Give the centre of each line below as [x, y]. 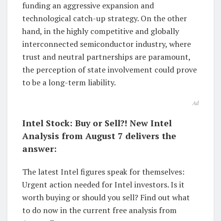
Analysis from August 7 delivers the [99, 136]
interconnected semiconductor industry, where [107, 44]
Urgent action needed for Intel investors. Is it [103, 185]
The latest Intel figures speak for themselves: [103, 172]
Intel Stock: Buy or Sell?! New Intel [97, 123]
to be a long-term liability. [69, 83]
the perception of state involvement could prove [110, 70]
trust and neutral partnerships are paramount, [106, 57]
